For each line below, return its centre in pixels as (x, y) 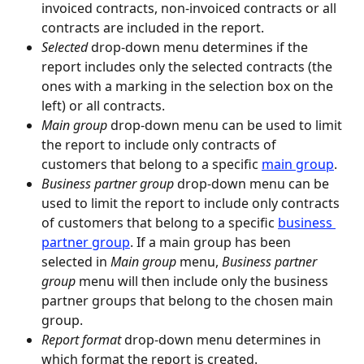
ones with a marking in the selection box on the (189, 87)
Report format (81, 340)
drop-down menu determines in (223, 340)
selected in (76, 262)
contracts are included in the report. (153, 28)
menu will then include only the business (204, 282)
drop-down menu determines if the (199, 48)
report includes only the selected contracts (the (188, 67)
